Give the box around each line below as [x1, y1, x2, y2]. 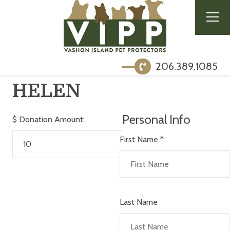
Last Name [119, 197, 158, 207]
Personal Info [122, 111, 190, 127]
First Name [119, 134, 160, 144]
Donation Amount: [18, 114, 85, 124]
